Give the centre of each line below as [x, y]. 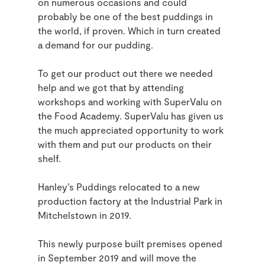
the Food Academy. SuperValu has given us [131, 116]
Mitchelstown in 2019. [85, 215]
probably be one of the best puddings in [125, 17]
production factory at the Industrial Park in [130, 201]
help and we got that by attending [111, 88]
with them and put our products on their [125, 144]
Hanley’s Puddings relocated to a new [119, 187]
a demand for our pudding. [96, 45]
